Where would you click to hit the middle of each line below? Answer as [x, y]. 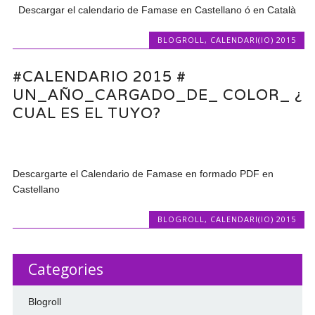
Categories [65, 269]
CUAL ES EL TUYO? [87, 112]
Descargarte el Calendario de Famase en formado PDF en [143, 173]
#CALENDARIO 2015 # [100, 76]
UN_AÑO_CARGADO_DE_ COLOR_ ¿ [158, 94]
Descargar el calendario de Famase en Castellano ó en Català [155, 9]
